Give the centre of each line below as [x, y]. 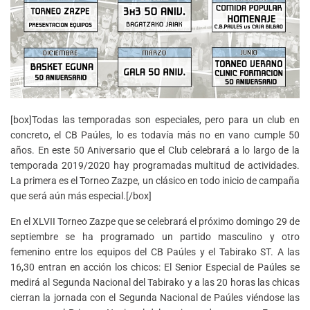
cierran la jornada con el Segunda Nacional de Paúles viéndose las [155, 297]
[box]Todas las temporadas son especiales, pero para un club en [155, 119]
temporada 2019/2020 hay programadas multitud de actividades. [155, 165]
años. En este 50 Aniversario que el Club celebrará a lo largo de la [155, 150]
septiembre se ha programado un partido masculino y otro [155, 236]
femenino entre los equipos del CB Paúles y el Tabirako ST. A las [155, 252]
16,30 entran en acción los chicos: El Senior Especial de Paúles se [155, 267]
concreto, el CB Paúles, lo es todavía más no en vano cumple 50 [155, 135]
